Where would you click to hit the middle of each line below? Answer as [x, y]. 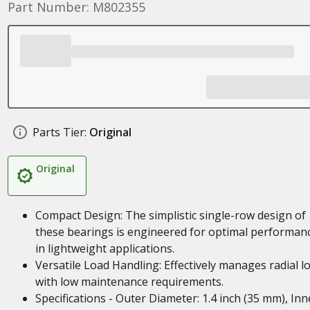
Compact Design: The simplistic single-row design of [170, 215]
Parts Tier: [59, 132]
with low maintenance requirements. [129, 282]
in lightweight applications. [104, 248]
